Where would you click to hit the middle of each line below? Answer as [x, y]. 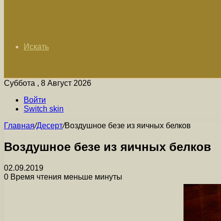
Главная [19, 126]
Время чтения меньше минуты [65, 177]
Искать [36, 47]
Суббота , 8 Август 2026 [48, 83]
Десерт [50, 126]
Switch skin [44, 109]
